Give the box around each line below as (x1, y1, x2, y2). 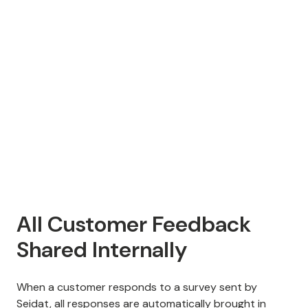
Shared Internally (16, 235, 187, 265)
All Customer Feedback (16, 210, 251, 239)
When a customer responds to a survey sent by (16, 280, 257, 295)
